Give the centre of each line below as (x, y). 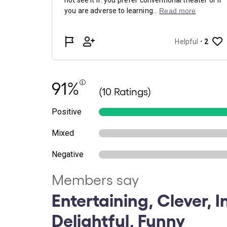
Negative (68, 154)
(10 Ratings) (125, 91)
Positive (67, 112)
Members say (95, 179)
